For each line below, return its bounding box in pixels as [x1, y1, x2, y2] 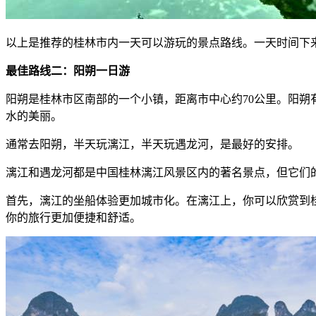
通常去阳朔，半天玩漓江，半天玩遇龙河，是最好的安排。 [6, 138, 299, 151]
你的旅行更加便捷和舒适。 [6, 212, 141, 224]
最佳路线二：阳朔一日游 [6, 65, 130, 78]
